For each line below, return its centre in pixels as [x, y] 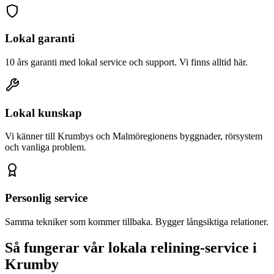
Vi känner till [31, 136]
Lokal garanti [40, 39]
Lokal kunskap [43, 113]
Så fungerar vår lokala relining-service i [131, 247]
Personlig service [46, 198]
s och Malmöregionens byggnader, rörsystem [176, 136]
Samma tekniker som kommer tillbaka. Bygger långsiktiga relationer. [137, 221]
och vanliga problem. [46, 147]
